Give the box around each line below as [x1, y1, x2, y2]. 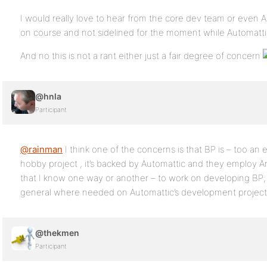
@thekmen [35, 228, 79, 238]
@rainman [20, 144, 63, 155]
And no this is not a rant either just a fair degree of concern [20, 50, 263, 61]
